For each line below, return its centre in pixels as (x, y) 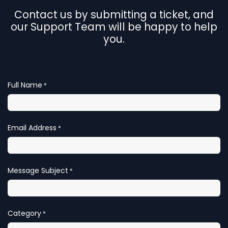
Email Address (32, 127)
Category (24, 213)
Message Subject (38, 170)
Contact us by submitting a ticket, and (114, 15)
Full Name (25, 85)
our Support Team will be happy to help (114, 27)
